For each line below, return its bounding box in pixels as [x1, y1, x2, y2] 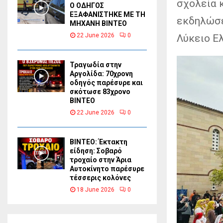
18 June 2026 [77, 186, 114, 194]
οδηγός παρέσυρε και [70, 79, 143, 87]
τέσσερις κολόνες [70, 174, 131, 182]
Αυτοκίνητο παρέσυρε [70, 165, 144, 173]
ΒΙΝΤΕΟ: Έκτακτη [70, 138, 127, 146]
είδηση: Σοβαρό [70, 147, 122, 155]
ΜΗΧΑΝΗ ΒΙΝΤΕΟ [70, 19, 127, 28]
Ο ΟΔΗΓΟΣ [70, 1, 104, 10]
